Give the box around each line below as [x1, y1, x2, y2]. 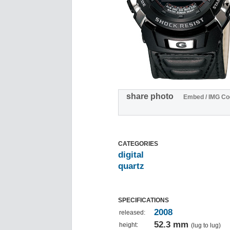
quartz [118, 161, 144, 171]
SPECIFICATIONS [118, 197, 169, 204]
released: [119, 209, 145, 217]
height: [119, 221, 138, 229]
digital [118, 150, 144, 160]
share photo [126, 92, 182, 101]
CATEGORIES [118, 140, 158, 148]
